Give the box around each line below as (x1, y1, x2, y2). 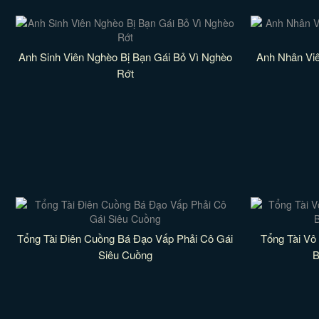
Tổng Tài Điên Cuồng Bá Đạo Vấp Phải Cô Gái (17, 231, 234, 246)
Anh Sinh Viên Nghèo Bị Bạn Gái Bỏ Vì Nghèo (18, 49, 232, 64)
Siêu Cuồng (98, 247, 152, 262)
